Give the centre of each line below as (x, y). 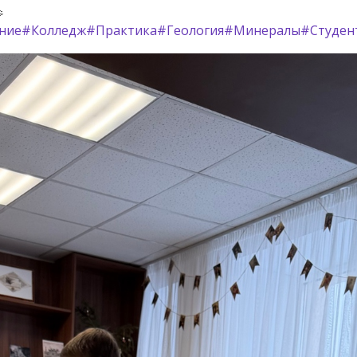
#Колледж (54, 30)
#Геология (190, 30)
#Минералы (262, 30)
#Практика (122, 30)
